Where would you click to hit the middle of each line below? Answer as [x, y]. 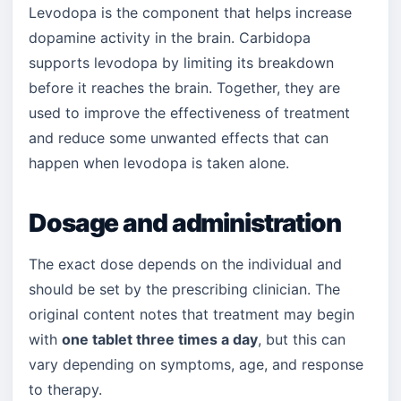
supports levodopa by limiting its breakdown [181, 63]
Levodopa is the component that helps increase [190, 13]
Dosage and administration [185, 223]
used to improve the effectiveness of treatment [189, 113]
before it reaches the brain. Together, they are [184, 88]
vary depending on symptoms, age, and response [196, 364]
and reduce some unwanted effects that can [179, 138]
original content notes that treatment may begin [192, 314]
